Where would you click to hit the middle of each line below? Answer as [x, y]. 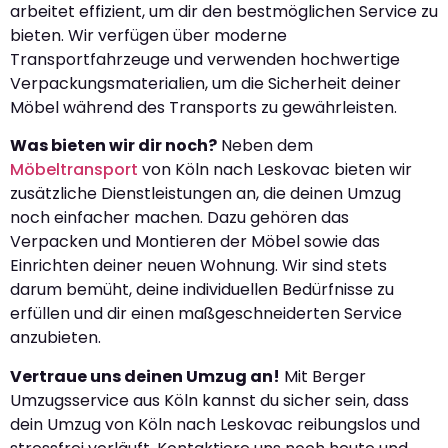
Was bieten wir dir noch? [113, 146]
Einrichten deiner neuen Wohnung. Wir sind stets [198, 266]
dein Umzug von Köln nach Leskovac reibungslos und [215, 424]
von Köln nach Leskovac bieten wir [275, 170]
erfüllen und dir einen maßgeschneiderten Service [206, 314]
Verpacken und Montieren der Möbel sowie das [195, 242]
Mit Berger [323, 376]
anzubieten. [55, 338]
